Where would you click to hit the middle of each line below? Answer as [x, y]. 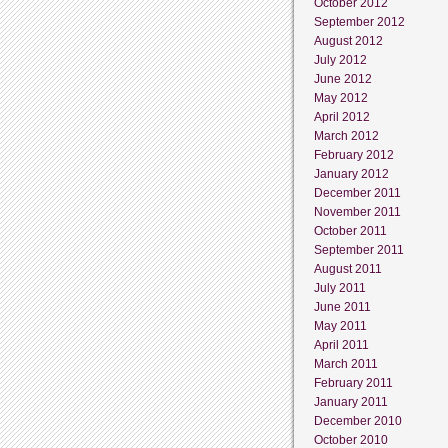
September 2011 [359, 249]
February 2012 [354, 154]
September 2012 [359, 21]
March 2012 [346, 135]
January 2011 [351, 401]
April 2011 [341, 344]
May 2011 [340, 325]
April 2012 [342, 116]
